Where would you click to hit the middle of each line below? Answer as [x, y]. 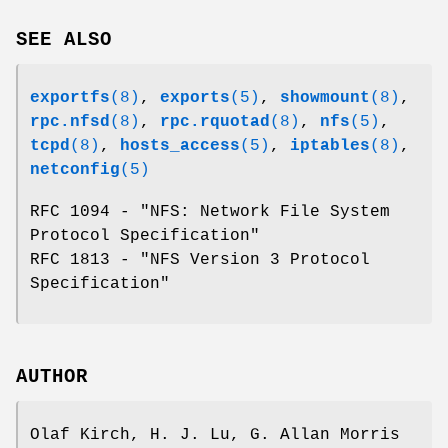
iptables [330, 146]
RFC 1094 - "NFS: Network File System [210, 212]
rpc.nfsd [70, 122]
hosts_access [180, 146]
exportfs [70, 98]
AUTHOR [52, 377]
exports [195, 98]
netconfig [75, 170]
